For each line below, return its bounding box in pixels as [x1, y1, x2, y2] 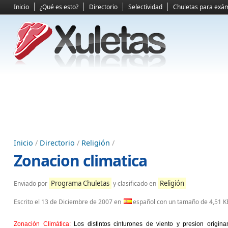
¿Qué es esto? [40, 3, 78, 11]
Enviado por [14, 179, 49, 188]
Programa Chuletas [51, 179, 109, 188]
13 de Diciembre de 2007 [41, 197, 112, 206]
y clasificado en [111, 179, 158, 188]
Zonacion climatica [14, 150, 147, 171]
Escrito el [14, 197, 41, 206]
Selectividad [128, 3, 162, 11]
